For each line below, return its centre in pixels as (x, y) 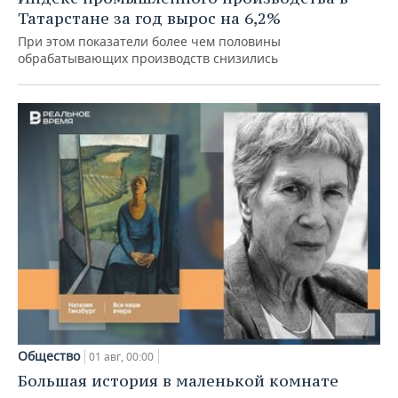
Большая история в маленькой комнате (178, 380)
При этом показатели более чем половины (149, 42)
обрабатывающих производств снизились (148, 59)
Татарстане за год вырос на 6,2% (149, 19)
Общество (49, 355)
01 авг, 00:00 (121, 356)
